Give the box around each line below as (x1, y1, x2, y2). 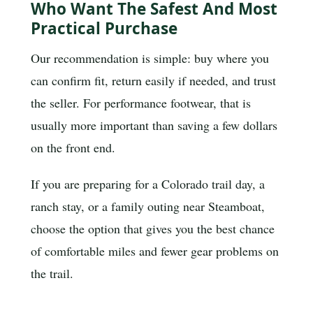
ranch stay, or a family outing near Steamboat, (31, 197, 265, 214)
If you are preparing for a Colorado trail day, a (31, 175, 265, 192)
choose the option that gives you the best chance (31, 219, 275, 237)
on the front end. (31, 138, 115, 156)
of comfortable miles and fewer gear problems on (31, 242, 279, 259)
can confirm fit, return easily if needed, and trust (31, 71, 276, 89)
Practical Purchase (31, 17, 177, 39)
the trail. (31, 264, 73, 282)
